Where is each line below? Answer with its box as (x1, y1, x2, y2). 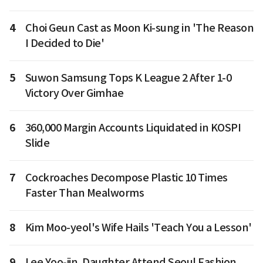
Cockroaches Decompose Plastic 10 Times (25, 171, 228, 185)
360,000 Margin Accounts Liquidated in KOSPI (25, 121, 241, 135)
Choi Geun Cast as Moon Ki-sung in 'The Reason (25, 21, 254, 35)
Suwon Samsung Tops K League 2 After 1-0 (25, 71, 231, 85)
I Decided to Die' (25, 36, 104, 50)
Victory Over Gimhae (25, 86, 123, 100)
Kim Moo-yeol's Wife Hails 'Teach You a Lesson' (25, 221, 252, 235)
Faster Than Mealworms (25, 186, 144, 200)
